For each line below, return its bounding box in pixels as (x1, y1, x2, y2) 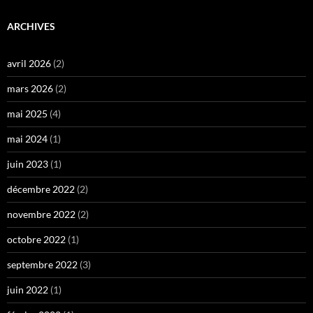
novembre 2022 (7, 208, 75, 221)
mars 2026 (7, 82, 53, 95)
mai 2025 (7, 108, 48, 120)
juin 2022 (7, 284, 48, 296)
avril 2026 (7, 57, 51, 70)
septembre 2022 (7, 259, 78, 271)
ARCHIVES (7, 20, 55, 33)
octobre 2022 (7, 233, 66, 246)
